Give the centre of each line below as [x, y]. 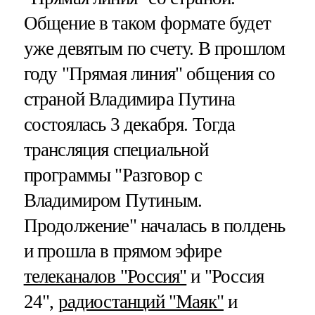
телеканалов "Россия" [105, 276]
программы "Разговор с [113, 175]
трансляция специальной [116, 149]
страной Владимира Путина [129, 99]
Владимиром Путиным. [113, 200]
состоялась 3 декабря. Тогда [129, 124]
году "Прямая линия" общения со [149, 73]
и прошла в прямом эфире [122, 251]
